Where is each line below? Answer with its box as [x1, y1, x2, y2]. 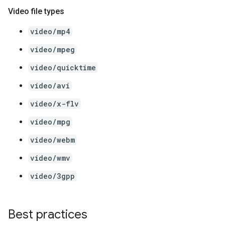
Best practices [8, 207, 87, 222]
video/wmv [30, 153, 70, 163]
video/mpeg [30, 45, 75, 54]
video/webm [30, 135, 75, 145]
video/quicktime [30, 63, 96, 72]
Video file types [8, 7, 64, 16]
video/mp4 [30, 27, 70, 36]
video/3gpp [30, 171, 75, 181]
